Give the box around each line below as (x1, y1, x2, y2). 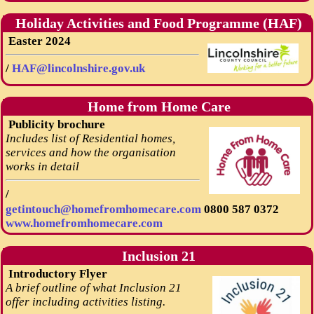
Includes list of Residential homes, (5, 131, 175, 145)
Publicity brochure (5, 117, 105, 131)
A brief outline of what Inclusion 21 (5, 280, 182, 294)
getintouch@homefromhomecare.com (5, 203, 204, 217)
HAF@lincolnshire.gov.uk (11, 61, 145, 75)
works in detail (5, 159, 79, 173)
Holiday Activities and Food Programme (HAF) (12, 15, 302, 31)
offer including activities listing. (5, 294, 165, 308)
